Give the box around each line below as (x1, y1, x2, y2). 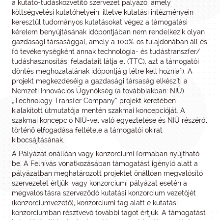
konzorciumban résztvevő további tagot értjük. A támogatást (12, 209, 206, 217)
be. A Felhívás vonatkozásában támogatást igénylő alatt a (12, 160, 198, 167)
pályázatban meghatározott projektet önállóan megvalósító (12, 169, 203, 177)
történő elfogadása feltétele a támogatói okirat (12, 126, 163, 134)
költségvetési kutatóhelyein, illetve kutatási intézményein (12, 8, 193, 16)
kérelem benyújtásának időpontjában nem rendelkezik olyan (12, 28, 205, 36)
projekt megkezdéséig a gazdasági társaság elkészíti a (12, 77, 188, 85)
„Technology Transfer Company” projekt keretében (12, 97, 176, 105)
